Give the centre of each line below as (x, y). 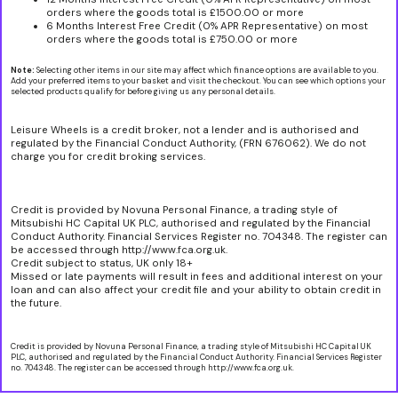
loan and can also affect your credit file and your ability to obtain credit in (196, 291)
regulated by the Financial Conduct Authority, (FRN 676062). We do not (188, 144)
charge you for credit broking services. (108, 157)
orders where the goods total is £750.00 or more (172, 39)
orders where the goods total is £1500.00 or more (175, 12)
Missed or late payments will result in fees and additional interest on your (197, 277)
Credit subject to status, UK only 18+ (102, 264)
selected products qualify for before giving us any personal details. (143, 92)
